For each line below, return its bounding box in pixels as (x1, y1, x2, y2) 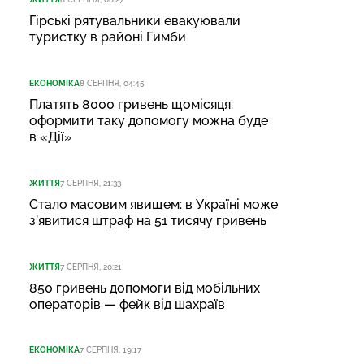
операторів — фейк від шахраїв (29, 296, 225, 312)
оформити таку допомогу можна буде (29, 112, 268, 128)
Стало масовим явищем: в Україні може (29, 196, 278, 212)
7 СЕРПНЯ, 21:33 (60, 178, 121, 188)
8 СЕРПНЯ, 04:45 (80, 78, 144, 88)
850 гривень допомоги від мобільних (29, 279, 260, 296)
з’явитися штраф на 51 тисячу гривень (29, 212, 266, 228)
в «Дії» (29, 128, 72, 145)
